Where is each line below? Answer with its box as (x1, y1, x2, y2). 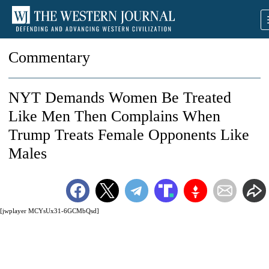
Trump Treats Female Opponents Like (8, 126, 249, 144)
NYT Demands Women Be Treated (8, 89, 231, 106)
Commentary (8, 49, 90, 66)
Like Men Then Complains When (8, 107, 220, 125)
